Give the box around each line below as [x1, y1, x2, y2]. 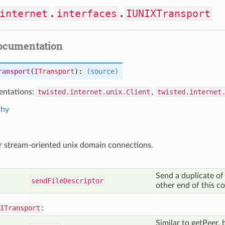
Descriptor [63, 177, 103, 185]
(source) [86, 67, 119, 75]
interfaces [57, 8, 117, 20]
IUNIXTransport [126, 8, 210, 20]
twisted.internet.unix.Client [38, 88, 150, 96]
